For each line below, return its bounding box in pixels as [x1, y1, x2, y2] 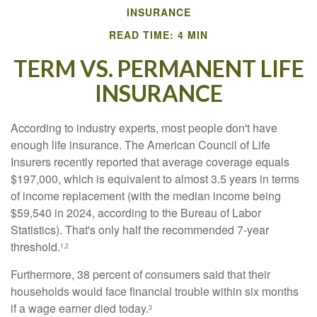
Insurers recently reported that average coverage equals [11, 154, 289, 171]
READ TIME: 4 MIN [109, 28, 208, 42]
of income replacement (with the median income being [11, 188, 281, 204]
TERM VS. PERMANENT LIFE [13, 54, 304, 83]
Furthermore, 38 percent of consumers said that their [11, 266, 270, 283]
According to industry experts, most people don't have [11, 120, 277, 137]
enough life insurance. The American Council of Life [11, 137, 270, 154]
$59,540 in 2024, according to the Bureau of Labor [11, 204, 261, 221]
